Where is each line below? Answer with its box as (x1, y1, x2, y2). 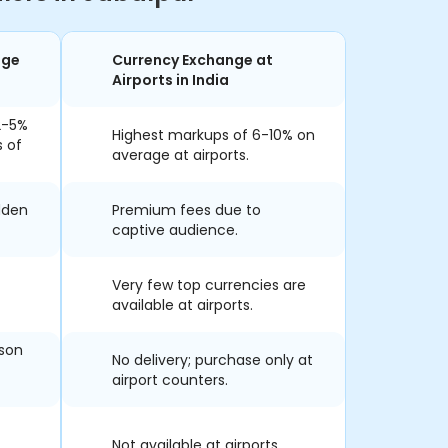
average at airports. (111, 144, 249, 165)
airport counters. (111, 369, 228, 390)
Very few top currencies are (111, 274, 306, 295)
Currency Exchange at (111, 49, 273, 70)
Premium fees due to (111, 199, 261, 220)
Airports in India (111, 69, 229, 90)
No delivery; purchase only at (111, 349, 313, 370)
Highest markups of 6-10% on (111, 124, 315, 145)
